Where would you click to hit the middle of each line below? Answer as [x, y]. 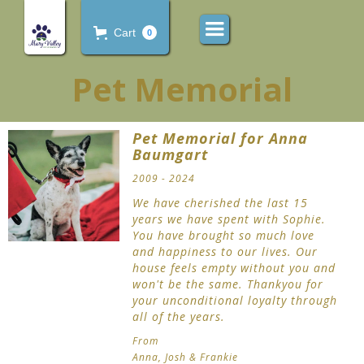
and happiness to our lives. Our [225, 251]
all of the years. [179, 316]
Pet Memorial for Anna [221, 138]
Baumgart [171, 154]
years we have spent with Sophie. [230, 219]
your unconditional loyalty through [235, 300]
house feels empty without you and [234, 268]
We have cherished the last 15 [221, 203]
